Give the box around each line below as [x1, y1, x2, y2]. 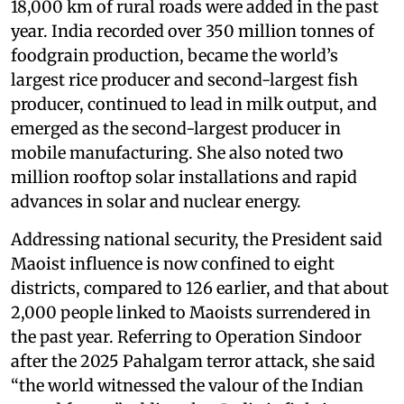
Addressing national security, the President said [11, 228, 382, 250]
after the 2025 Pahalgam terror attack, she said [11, 350, 375, 372]
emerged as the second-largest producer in [11, 117, 341, 139]
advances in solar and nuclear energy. [11, 190, 301, 212]
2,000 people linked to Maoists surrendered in [11, 301, 371, 323]
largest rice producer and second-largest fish [11, 69, 358, 90]
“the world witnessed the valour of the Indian [11, 374, 363, 396]
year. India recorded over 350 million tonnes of [11, 20, 374, 41]
